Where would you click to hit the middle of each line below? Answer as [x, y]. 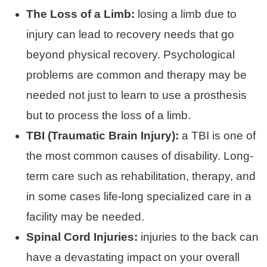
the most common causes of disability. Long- [140, 156]
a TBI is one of [217, 135]
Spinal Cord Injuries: [83, 237]
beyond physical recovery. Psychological [131, 54]
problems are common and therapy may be [136, 74]
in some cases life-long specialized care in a [139, 196]
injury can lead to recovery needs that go [130, 34]
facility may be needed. [85, 216]
